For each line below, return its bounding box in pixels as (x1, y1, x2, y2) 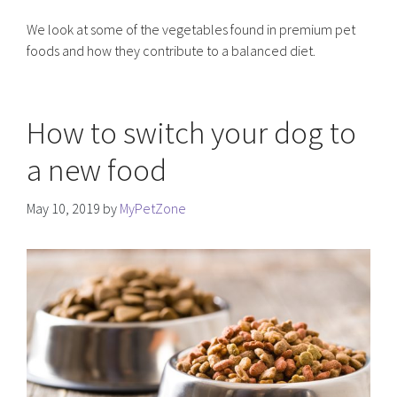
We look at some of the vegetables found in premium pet (27, 19, 355, 38)
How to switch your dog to (27, 113, 356, 152)
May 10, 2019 (27, 198, 100, 217)
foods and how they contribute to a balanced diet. (27, 41, 315, 59)
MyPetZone (120, 198, 186, 217)
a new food (27, 150, 167, 190)
